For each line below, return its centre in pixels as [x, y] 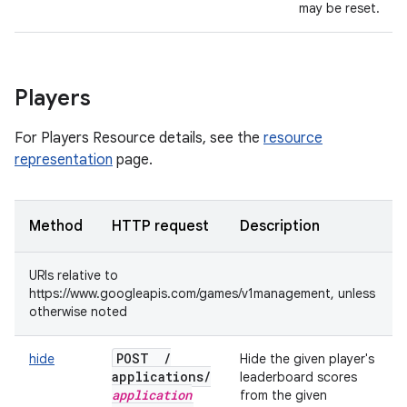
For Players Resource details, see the [139, 138]
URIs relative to [74, 275]
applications [158, 377]
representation [64, 160]
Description [280, 226]
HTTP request [160, 226]
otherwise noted [78, 312]
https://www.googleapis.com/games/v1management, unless [202, 293]
